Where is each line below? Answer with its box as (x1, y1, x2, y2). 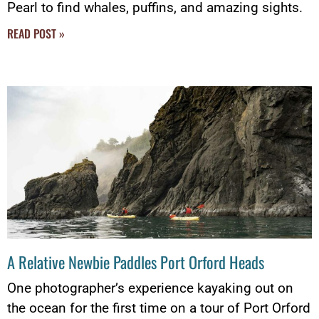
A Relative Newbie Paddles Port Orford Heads (7, 250, 264, 273)
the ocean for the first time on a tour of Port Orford (7, 300, 310, 316)
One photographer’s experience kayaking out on (7, 280, 293, 296)
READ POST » (7, 25, 65, 42)
